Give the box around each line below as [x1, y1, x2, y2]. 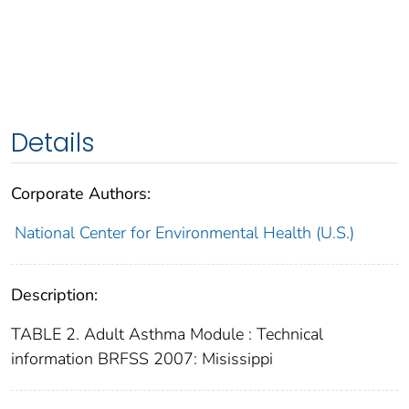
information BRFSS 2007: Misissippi [11, 347, 273, 370]
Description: [11, 283, 98, 306]
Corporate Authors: [11, 182, 151, 204]
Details [11, 124, 95, 161]
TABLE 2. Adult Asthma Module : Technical [11, 322, 323, 345]
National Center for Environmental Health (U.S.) [14, 221, 354, 244]
